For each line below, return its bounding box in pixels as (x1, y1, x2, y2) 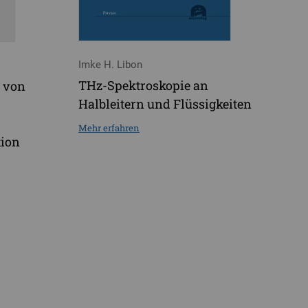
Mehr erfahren (78, 122, 140, 135)
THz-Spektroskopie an (78, 77, 208, 94)
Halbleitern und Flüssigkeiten (78, 96, 252, 113)
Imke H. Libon (78, 58, 142, 71)
